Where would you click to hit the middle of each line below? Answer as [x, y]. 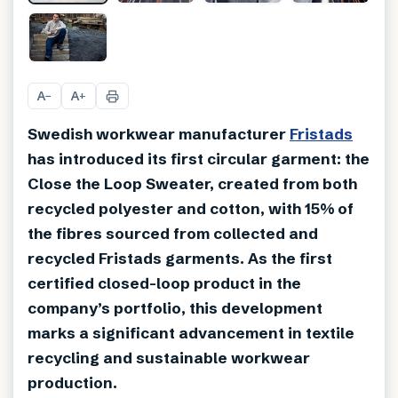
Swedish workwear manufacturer [159, 134]
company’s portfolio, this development [175, 308]
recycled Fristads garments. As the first [180, 259]
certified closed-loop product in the [164, 283]
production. [72, 383]
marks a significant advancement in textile [191, 333]
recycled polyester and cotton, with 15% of [191, 209]
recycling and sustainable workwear [169, 358]
